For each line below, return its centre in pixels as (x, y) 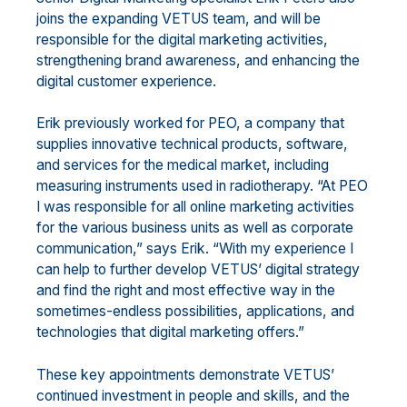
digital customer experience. (126, 81)
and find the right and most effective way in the (186, 291)
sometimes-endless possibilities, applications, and (195, 312)
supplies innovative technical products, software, (192, 144)
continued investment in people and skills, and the (193, 395)
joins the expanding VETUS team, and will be (179, 18)
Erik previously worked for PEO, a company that (190, 124)
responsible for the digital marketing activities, (182, 39)
